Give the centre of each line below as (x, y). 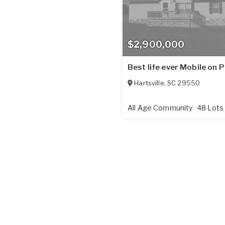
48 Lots (210, 107)
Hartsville (149, 83)
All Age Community (161, 107)
